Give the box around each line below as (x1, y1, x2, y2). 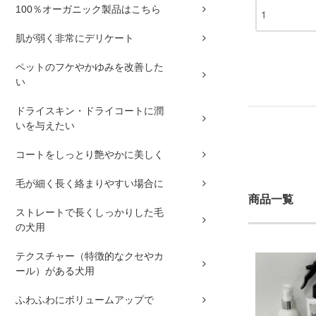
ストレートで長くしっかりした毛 (16, 207, 164, 219)
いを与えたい (16, 120, 75, 132)
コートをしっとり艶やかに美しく (16, 149, 164, 161)
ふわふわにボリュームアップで (16, 294, 154, 306)
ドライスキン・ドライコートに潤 (16, 105, 164, 117)
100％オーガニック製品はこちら (16, 4, 161, 16)
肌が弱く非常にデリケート (16, 32, 134, 44)
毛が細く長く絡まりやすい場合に (16, 178, 164, 190)
